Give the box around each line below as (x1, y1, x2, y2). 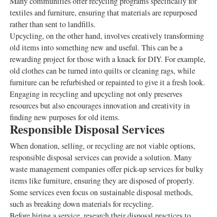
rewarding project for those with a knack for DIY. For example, (10, 54, 205, 64)
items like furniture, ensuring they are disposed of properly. (10, 175, 194, 186)
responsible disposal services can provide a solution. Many (10, 152, 192, 163)
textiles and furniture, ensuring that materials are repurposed (10, 7, 197, 18)
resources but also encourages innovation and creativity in (10, 100, 190, 111)
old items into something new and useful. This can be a (10, 42, 183, 53)
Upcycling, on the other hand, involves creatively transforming (10, 31, 204, 41)
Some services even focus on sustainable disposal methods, (10, 187, 193, 198)
